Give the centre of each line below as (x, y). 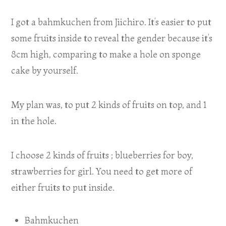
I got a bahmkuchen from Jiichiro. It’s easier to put (111, 22)
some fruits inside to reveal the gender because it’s (112, 38)
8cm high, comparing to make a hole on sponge (106, 54)
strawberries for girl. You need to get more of (102, 172)
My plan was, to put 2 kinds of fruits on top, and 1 (109, 105)
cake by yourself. (45, 71)
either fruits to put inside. (63, 188)
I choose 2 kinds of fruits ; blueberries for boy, (102, 155)
